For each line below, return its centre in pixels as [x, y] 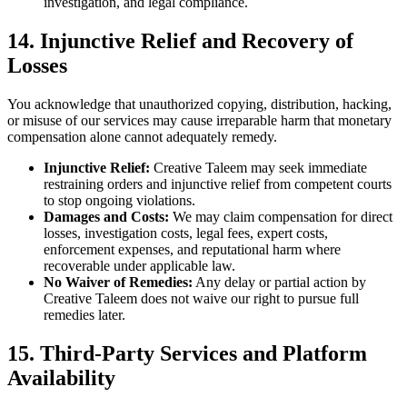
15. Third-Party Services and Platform [187, 353]
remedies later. [84, 315]
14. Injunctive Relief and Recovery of [180, 41]
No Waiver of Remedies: [118, 282]
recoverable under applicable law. [139, 266]
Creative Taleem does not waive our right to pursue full [201, 298]
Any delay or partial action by [279, 282]
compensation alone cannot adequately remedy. [142, 137]
